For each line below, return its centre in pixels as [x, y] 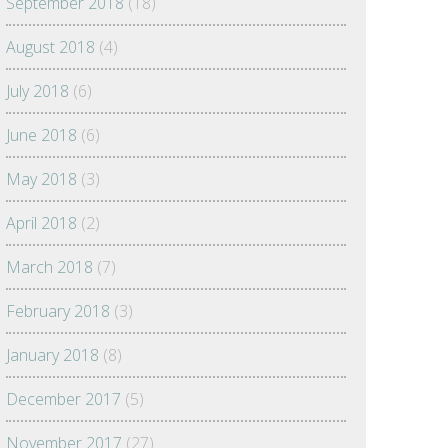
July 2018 [37, 91]
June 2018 [41, 135]
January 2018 [52, 355]
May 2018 [41, 179]
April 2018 [41, 223]
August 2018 [50, 47]
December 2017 [63, 399]
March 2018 [49, 267]
